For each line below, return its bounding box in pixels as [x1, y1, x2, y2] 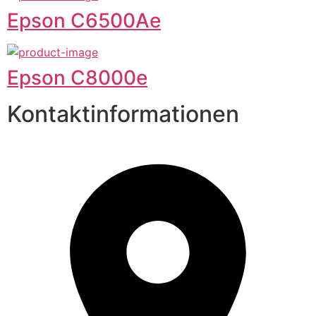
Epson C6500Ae [7, 8, 161, 32]
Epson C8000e [7, 65, 147, 90]
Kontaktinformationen [7, 99, 239, 128]
